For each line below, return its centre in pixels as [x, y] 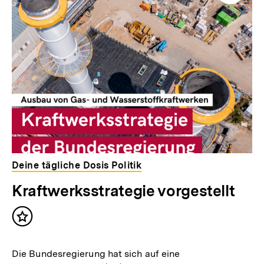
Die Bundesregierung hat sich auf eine [96, 254]
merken [41, 233]
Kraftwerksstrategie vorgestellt [123, 191]
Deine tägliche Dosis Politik [77, 166]
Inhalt [37, 222]
